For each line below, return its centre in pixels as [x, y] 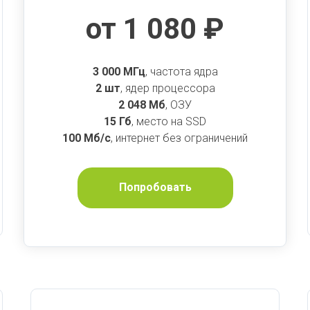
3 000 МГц [119, 71]
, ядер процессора [167, 88]
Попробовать [155, 188]
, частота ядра [181, 71]
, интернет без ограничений [179, 138]
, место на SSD [169, 121]
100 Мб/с [86, 138]
